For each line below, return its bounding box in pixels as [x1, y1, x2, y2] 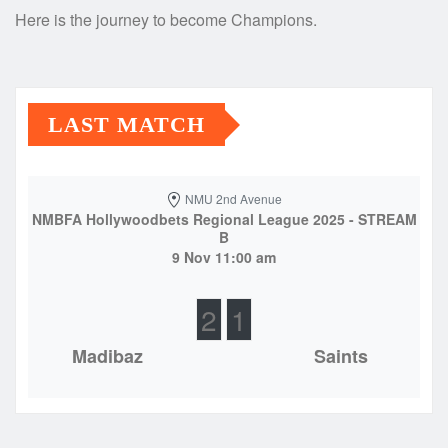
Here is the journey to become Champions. [15, 8, 317, 31]
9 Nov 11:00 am [172, 246, 276, 267]
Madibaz [71, 342, 143, 369]
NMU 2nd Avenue [182, 190, 282, 207]
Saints [314, 342, 368, 369]
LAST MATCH [48, 112, 205, 137]
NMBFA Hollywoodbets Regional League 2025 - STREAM [31, 208, 417, 229]
